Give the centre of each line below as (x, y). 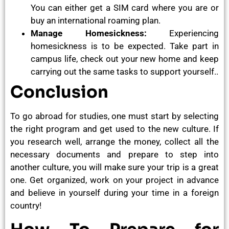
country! (26, 206)
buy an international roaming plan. (96, 21)
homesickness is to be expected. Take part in (125, 46)
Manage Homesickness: (89, 33)
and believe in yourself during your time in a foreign (114, 193)
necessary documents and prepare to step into (114, 155)
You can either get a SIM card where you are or (125, 8)
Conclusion (59, 92)
